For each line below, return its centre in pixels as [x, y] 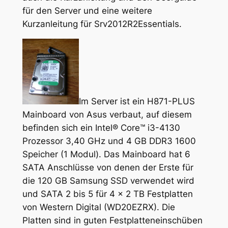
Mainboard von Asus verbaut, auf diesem [107, 115]
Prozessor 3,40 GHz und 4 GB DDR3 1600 [109, 141]
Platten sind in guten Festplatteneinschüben [112, 221]
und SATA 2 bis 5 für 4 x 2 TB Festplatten [107, 194]
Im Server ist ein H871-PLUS [137, 102]
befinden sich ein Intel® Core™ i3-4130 [101, 128]
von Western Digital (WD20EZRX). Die [98, 207]
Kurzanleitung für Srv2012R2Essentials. [102, 24]
